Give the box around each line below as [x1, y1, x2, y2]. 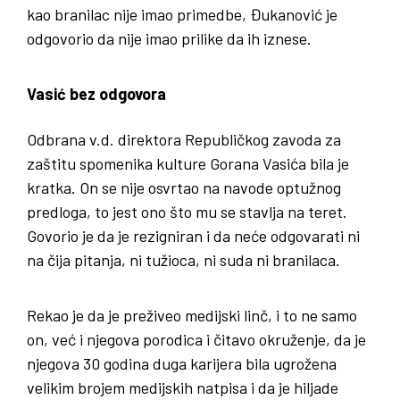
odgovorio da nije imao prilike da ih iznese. [27, 28, 312, 48]
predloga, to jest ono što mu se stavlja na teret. [27, 201, 347, 221]
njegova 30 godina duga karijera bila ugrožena [27, 353, 337, 373]
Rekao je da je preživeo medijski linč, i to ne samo [27, 304, 357, 325]
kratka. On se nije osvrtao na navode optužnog [27, 177, 341, 197]
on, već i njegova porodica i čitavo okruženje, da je [27, 329, 366, 349]
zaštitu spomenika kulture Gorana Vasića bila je [27, 153, 349, 173]
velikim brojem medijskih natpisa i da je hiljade [27, 377, 338, 397]
